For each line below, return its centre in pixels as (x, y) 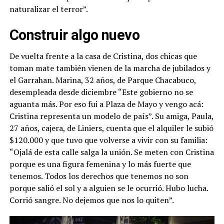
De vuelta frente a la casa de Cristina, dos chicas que (103, 56)
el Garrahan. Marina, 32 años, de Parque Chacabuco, (102, 80)
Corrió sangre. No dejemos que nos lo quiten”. (91, 200)
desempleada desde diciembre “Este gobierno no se (101, 92)
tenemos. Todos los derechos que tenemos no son (99, 176)
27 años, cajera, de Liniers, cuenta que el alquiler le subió (111, 128)
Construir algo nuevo (74, 35)
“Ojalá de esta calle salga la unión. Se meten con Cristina (111, 152)
